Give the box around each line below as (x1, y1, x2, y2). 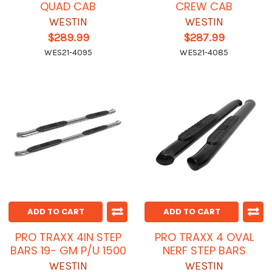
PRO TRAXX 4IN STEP (15, 229, 121, 245)
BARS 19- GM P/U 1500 (10, 243, 126, 259)
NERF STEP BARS (162, 243, 246, 259)
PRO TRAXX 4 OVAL (154, 229, 254, 245)
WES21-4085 (180, 47, 228, 58)
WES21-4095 (44, 47, 92, 58)
